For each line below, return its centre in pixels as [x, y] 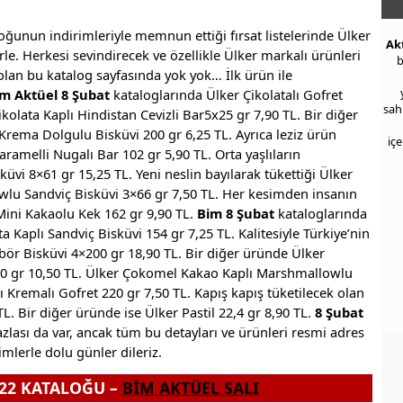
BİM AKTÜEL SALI [190, 388]
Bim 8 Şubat [236, 213]
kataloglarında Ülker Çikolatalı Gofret [228, 94]
